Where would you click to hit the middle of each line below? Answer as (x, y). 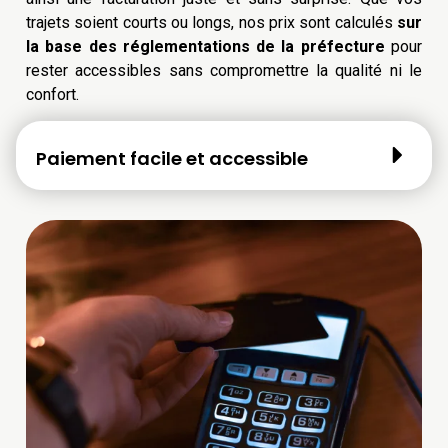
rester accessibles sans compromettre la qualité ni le (224, 70)
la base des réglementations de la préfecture (205, 46)
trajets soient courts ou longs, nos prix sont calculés (211, 22)
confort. (52, 94)
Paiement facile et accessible (172, 158)
